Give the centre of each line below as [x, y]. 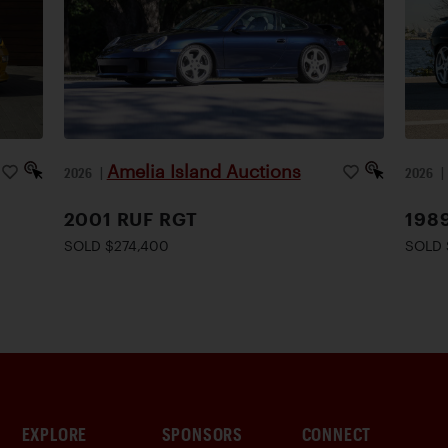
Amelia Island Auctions [203, 171]
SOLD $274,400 [116, 245]
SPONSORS [202, 434]
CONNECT [336, 434]
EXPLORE [54, 434]
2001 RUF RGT [131, 219]
